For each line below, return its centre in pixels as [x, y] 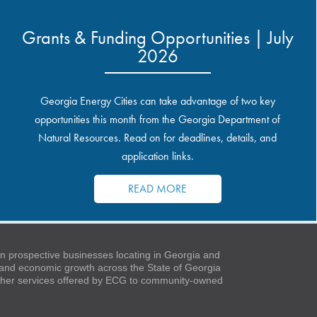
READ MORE [158, 189]
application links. [157, 156]
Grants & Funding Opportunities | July [157, 38]
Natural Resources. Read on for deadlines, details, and [158, 138]
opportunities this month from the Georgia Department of [158, 119]
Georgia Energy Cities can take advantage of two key [157, 101]
